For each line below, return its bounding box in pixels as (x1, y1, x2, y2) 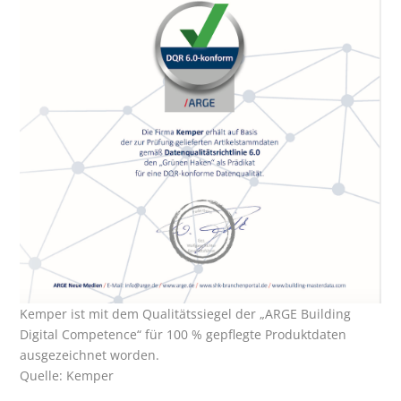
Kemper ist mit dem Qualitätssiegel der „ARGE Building (20, 304, 352, 322)
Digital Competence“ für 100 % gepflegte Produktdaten (20, 325, 347, 343)
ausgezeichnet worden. (20, 346, 160, 363)
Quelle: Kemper (20, 366, 115, 384)
